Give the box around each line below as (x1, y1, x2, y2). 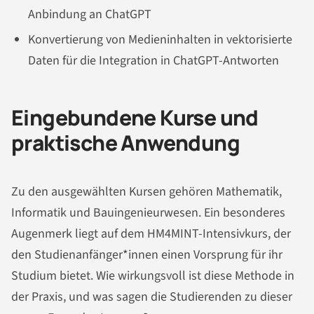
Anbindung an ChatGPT (28, 5, 151, 23)
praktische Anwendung (11, 128, 240, 157)
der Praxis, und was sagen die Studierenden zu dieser (11, 288, 292, 306)
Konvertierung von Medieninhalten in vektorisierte (28, 30, 292, 48)
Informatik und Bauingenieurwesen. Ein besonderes (11, 204, 285, 222)
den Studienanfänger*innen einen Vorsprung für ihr (11, 246, 282, 264)
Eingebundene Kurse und (11, 102, 259, 132)
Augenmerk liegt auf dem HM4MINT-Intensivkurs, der (11, 225, 291, 243)
